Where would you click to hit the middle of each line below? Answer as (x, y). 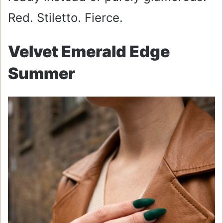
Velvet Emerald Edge (89, 52)
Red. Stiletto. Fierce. (65, 18)
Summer (42, 74)
